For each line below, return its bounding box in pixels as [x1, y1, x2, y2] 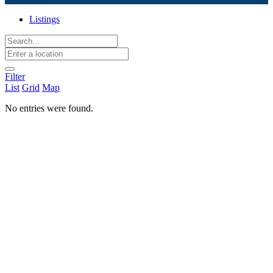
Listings [29, 14, 60, 24]
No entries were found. [5, 103, 93, 113]
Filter [5, 71, 25, 82]
